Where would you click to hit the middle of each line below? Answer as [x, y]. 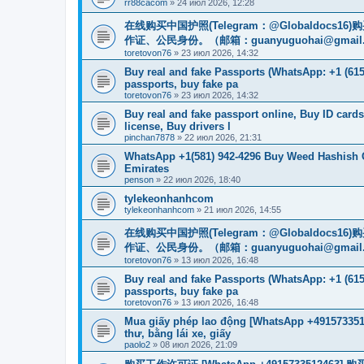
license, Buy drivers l [178, 126]
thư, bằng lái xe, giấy [178, 333]
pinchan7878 [149, 137]
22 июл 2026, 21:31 [223, 137]
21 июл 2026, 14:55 [243, 209]
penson [139, 179]
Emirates [147, 168]
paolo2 [137, 344]
